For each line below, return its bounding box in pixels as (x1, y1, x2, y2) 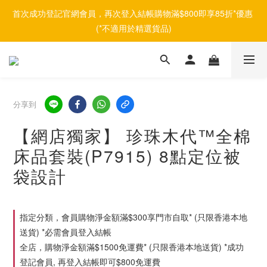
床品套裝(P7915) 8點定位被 (13, 144, 241, 167)
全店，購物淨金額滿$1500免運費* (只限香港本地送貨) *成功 (20, 241, 244, 253)
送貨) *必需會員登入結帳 (20, 226, 111, 238)
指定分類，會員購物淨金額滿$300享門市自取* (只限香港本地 (20, 211, 247, 223)
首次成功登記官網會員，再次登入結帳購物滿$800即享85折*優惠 (12, 7, 253, 19)
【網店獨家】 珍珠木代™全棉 (13, 123, 252, 147)
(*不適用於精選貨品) (95, 22, 172, 34)
